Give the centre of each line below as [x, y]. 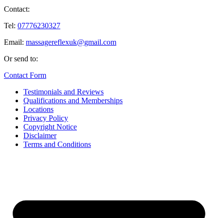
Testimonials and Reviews [64, 92]
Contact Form [25, 75]
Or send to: [21, 59]
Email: [15, 42]
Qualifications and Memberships [73, 101]
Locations [38, 109]
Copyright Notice [50, 127]
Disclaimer [40, 136]
